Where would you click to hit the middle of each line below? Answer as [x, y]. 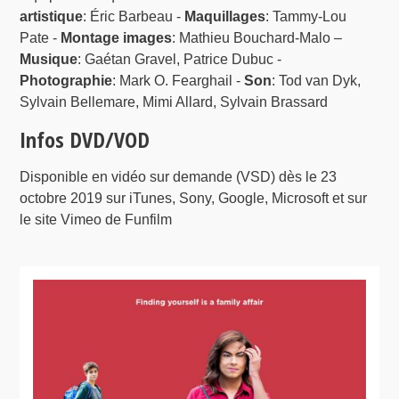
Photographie [66, 81]
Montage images [117, 38]
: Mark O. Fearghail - [179, 81]
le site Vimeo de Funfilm [96, 220]
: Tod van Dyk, [317, 81]
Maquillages [225, 17]
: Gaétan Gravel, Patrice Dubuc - [180, 60]
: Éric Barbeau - [134, 17]
